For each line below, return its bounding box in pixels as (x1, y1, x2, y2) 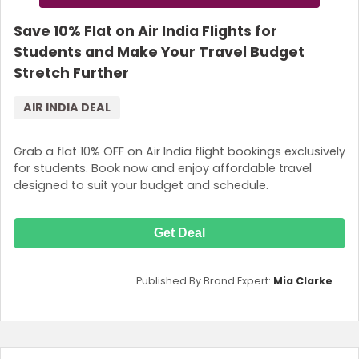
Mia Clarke (273, 274, 333, 288)
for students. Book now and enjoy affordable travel (14, 160, 312, 177)
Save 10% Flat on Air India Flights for (14, 21, 277, 41)
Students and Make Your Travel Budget (14, 42, 305, 62)
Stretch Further (14, 63, 129, 83)
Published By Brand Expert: (136, 274, 273, 288)
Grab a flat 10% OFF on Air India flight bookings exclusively (14, 143, 345, 160)
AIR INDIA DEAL (23, 99, 111, 115)
